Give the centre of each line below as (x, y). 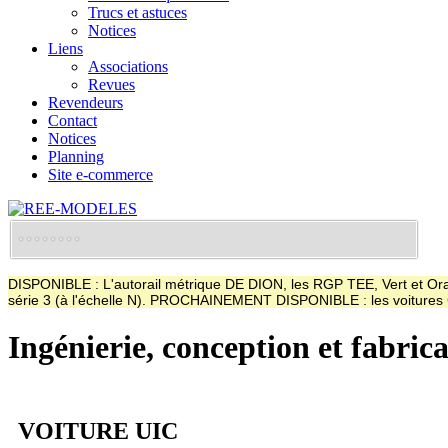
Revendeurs (85, 102)
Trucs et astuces (137, 12)
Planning (76, 156)
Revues (111, 84)
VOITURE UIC (98, 430)
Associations (128, 66)
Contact (72, 120)
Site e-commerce (100, 174)
